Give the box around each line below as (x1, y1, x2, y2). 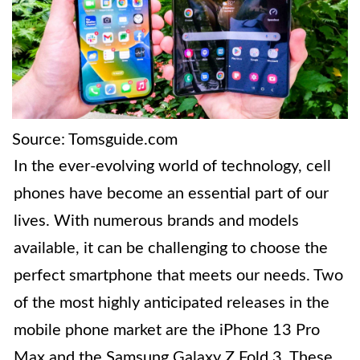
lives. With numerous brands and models (14, 213, 299, 230)
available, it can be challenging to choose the (14, 240, 328, 257)
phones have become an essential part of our (14, 186, 329, 202)
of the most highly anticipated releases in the (14, 295, 329, 312)
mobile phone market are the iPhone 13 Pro (14, 322, 320, 339)
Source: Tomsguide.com (12, 132, 178, 149)
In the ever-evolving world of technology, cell (14, 158, 331, 175)
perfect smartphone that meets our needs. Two (14, 268, 343, 284)
